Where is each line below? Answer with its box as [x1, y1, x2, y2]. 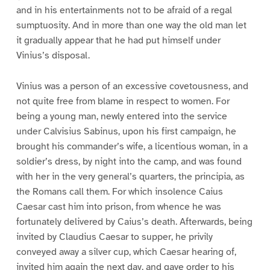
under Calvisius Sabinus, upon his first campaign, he [16, 125, 236, 138]
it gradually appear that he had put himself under [16, 34, 221, 47]
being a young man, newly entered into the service [16, 110, 227, 123]
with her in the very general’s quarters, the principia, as [16, 171, 245, 183]
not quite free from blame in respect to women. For [16, 95, 230, 108]
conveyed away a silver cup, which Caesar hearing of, [16, 246, 236, 259]
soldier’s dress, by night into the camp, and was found [16, 155, 242, 168]
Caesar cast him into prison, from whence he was [16, 201, 221, 213]
